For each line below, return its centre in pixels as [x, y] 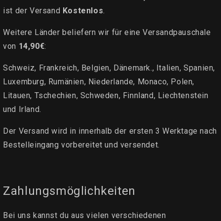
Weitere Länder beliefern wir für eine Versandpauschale [107, 32]
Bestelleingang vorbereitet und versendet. [81, 145]
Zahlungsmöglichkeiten [69, 191]
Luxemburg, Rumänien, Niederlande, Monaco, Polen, [99, 81]
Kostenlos [83, 10]
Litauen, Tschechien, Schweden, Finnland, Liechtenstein [106, 95]
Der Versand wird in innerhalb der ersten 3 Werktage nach [110, 131]
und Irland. [22, 109]
